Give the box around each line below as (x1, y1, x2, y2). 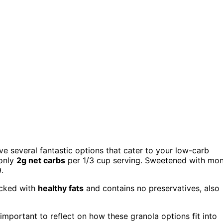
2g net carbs (16, 155, 65, 166)
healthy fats (38, 183, 84, 194)
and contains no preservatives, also (84, 183, 220, 194)
